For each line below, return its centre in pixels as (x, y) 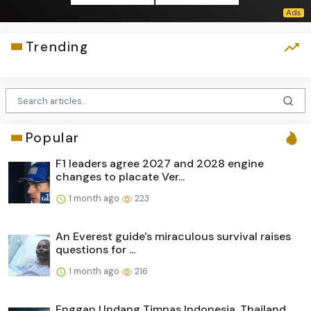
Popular (52, 138)
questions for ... (95, 250)
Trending (57, 47)
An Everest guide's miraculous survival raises (173, 237)
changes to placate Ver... (120, 177)
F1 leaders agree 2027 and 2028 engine (160, 164)
